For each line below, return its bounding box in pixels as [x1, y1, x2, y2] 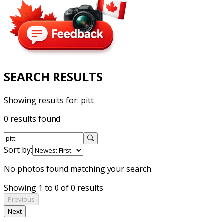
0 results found [4, 113, 60, 124]
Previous [8, 194, 35, 204]
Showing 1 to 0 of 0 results [4, 182, 103, 193]
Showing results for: [4, 94, 81, 106]
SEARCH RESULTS [4, 68, 103, 85]
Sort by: [4, 144, 32, 155]
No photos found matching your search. [4, 163, 153, 174]
